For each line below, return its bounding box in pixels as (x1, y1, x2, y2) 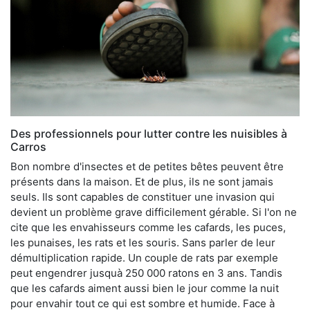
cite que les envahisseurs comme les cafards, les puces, (10, 220, 286, 234)
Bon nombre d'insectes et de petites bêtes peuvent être (10, 159, 284, 173)
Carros (10, 139, 46, 154)
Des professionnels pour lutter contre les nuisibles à (10, 126, 287, 140)
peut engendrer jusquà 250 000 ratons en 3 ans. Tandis (10, 266, 282, 280)
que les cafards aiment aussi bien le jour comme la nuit (10, 281, 279, 295)
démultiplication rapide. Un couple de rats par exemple (10, 250, 278, 264)
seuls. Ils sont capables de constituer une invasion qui (10, 190, 275, 203)
